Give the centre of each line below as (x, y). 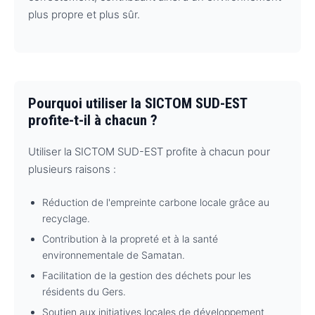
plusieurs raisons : (72, 169)
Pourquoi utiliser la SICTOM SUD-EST (137, 104)
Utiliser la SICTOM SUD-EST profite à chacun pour (149, 152)
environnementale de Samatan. (114, 255)
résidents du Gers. (84, 291)
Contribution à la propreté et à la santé (130, 238)
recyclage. (66, 218)
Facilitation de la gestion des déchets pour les (147, 275)
